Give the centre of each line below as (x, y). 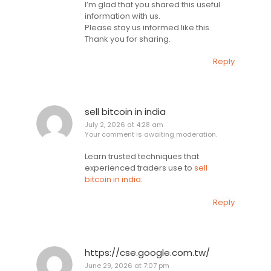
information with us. (122, 16)
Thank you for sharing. (128, 39)
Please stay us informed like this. (148, 27)
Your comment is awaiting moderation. (151, 134)
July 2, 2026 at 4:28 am (124, 124)
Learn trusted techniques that (142, 157)
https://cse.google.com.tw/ (147, 252)
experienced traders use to (139, 168)
